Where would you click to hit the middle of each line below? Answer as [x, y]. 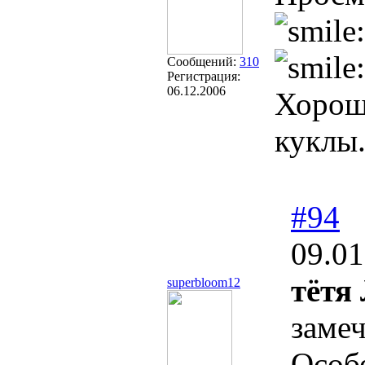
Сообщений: [203, 62]
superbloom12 [204, 282]
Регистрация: [204, 76]
